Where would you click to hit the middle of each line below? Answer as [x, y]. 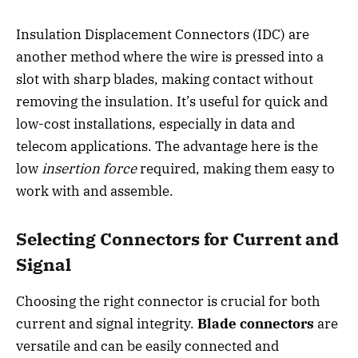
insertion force [89, 169]
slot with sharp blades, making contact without [165, 80]
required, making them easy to [236, 169]
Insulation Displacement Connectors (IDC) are [163, 35]
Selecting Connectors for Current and [177, 239]
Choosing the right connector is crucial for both [168, 302]
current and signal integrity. [107, 324]
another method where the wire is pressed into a [170, 57]
